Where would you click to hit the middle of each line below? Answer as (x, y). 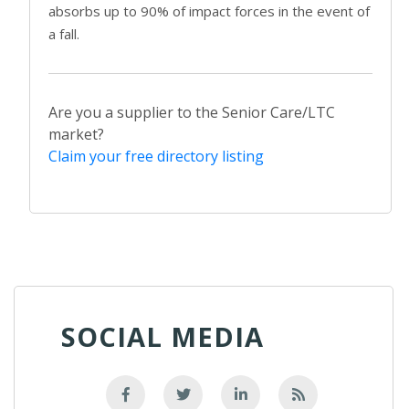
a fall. (64, 33)
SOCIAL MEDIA (163, 336)
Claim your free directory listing (156, 156)
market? (76, 134)
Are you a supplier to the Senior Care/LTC (192, 112)
